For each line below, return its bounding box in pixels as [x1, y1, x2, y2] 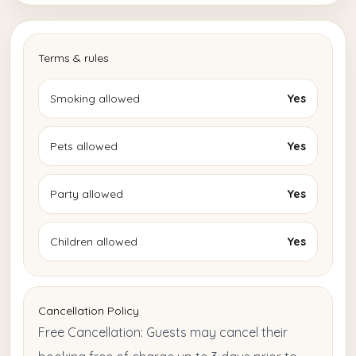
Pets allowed [50, 139, 118, 154]
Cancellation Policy [38, 304, 139, 319]
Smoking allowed [50, 91, 140, 106]
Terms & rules [38, 51, 109, 66]
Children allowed [50, 234, 137, 250]
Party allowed [50, 187, 123, 202]
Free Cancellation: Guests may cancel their [38, 324, 288, 341]
